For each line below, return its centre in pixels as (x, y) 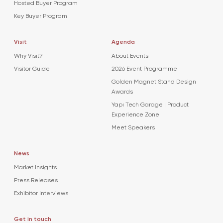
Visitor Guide (32, 69)
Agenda (123, 42)
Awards (122, 92)
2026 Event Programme (144, 69)
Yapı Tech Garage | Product (150, 105)
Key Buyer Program (41, 16)
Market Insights (35, 167)
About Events (130, 56)
